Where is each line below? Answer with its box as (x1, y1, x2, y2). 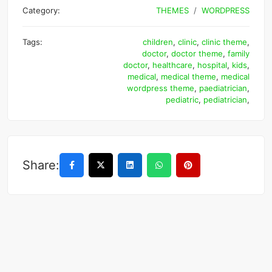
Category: (22, 5, 60, 16)
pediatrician (203, 95, 247, 105)
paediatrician (199, 83, 247, 93)
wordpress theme (127, 83, 194, 93)
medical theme (161, 72, 216, 82)
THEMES (156, 5, 189, 16)
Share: (22, 158, 59, 173)
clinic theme (202, 37, 247, 47)
